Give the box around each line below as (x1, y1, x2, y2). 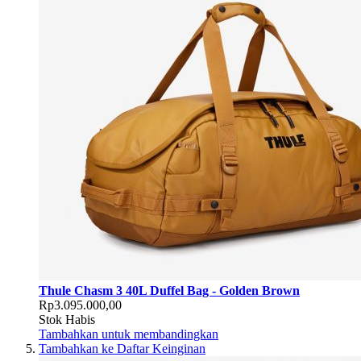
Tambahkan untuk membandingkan (39, 327, 218, 342)
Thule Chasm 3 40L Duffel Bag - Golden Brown (39, 284, 300, 298)
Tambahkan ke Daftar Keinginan (39, 342, 205, 356)
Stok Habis (39, 313, 95, 327)
